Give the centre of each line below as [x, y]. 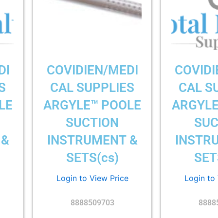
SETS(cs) [92, 157]
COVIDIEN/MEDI [92, 70]
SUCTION [92, 122]
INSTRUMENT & [92, 140]
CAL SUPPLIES [92, 87]
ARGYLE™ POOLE [92, 105]
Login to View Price [92, 178]
